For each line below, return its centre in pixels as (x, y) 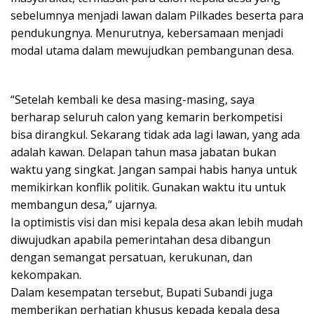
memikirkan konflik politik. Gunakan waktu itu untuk (148, 187)
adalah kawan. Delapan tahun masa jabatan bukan (143, 152)
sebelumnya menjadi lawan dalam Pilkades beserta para (157, 15)
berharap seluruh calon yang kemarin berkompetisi (146, 117)
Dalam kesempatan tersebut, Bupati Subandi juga (142, 292)
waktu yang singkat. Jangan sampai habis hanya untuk (154, 169)
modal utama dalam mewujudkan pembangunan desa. (152, 50)
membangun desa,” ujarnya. (84, 204)
